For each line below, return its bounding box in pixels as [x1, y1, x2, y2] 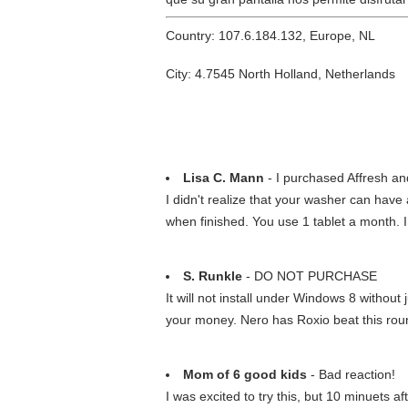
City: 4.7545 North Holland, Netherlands [166, 66, 395, 81]
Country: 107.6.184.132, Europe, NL [166, 28, 375, 43]
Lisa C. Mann [183, 170, 264, 185]
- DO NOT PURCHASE [242, 269, 377, 283]
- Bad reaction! [307, 367, 395, 382]
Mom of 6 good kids [183, 367, 307, 382]
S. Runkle [183, 269, 242, 283]
